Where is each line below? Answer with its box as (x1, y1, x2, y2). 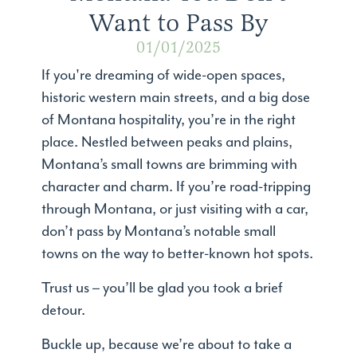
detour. (41, 300, 86, 320)
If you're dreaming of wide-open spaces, (41, 65, 286, 85)
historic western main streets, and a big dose (41, 88, 311, 108)
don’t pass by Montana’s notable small (41, 222, 277, 241)
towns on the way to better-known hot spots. (41, 244, 314, 264)
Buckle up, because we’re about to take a (41, 335, 292, 355)
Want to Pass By (88, 7, 268, 39)
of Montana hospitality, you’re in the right (41, 110, 296, 130)
